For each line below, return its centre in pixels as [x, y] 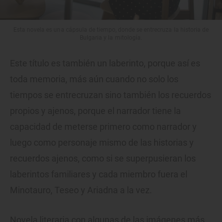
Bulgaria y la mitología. [111, 38]
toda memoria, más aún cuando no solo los [94, 79]
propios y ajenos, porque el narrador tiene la [95, 111]
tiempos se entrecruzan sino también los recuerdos [111, 95]
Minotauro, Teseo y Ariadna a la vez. [81, 190]
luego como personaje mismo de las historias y [102, 143]
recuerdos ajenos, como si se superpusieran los [103, 159]
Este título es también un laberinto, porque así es [105, 63]
